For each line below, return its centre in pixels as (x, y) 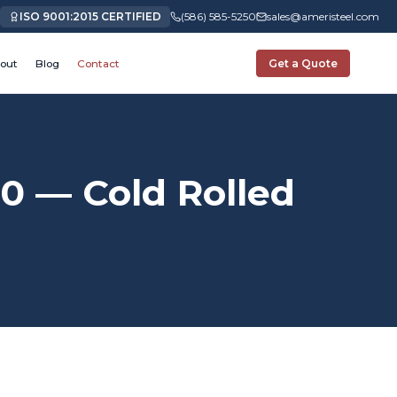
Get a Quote (304, 63)
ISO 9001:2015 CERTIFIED (90, 17)
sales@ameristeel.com (323, 17)
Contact (99, 63)
